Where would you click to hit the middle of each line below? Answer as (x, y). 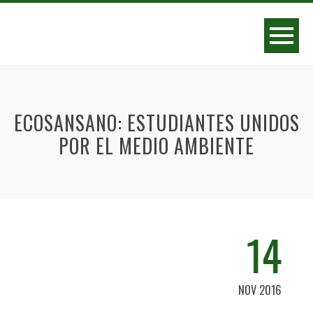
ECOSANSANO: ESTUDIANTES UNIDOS (156, 123)
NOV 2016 (260, 290)
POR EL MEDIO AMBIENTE (156, 146)
